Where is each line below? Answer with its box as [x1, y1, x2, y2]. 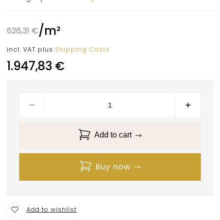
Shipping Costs [55, 45, 110, 54]
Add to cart [94, 131, 132, 139]
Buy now [95, 161, 131, 172]
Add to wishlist [27, 205, 77, 214]
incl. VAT [7, 45, 36, 54]
